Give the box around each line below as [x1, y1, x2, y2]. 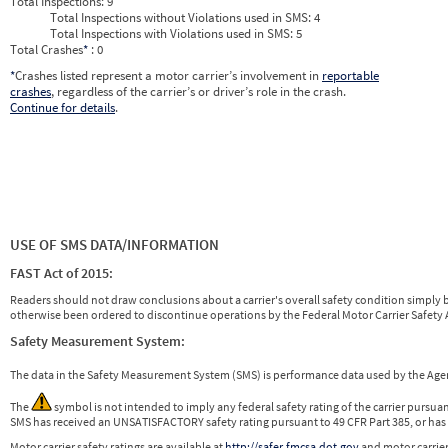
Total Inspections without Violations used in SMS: [50, 9, 314, 27]
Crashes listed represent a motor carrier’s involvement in [15, 67, 322, 85]
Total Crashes [10, 41, 83, 59]
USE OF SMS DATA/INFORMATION [10, 235, 219, 255]
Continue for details [10, 99, 115, 117]
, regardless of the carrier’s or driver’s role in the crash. [51, 83, 346, 101]
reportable [322, 67, 379, 85]
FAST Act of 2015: [10, 264, 113, 283]
